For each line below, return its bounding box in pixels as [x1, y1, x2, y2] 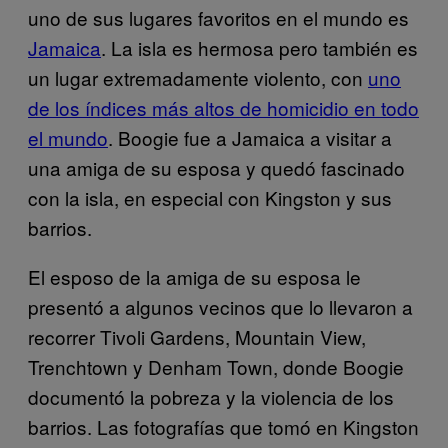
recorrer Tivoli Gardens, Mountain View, [28, 322, 366, 350]
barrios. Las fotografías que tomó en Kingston [28, 412, 419, 440]
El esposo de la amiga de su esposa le [28, 262, 361, 290]
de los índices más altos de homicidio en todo [28, 93, 419, 121]
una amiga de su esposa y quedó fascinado [28, 153, 405, 181]
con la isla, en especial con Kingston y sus [28, 183, 392, 211]
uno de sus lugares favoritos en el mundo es [28, 3, 409, 31]
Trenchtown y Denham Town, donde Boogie [28, 352, 404, 380]
